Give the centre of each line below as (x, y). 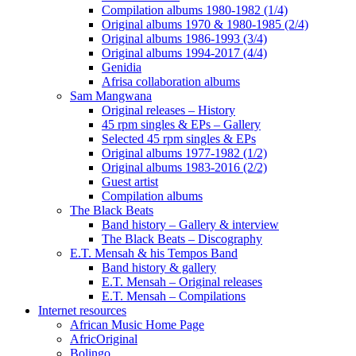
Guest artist (130, 182)
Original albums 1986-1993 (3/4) (184, 39)
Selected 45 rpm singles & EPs (179, 139)
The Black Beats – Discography (182, 239)
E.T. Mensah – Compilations (174, 296)
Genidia (122, 67)
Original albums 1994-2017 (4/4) (184, 53)
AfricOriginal (104, 339)
